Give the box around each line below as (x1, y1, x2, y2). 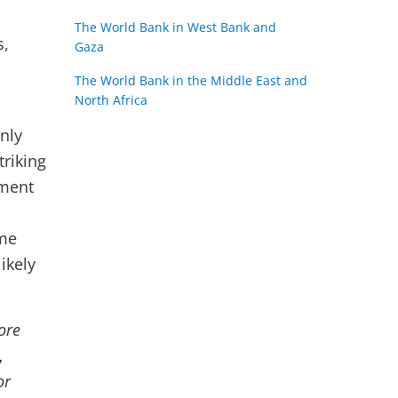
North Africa (74, 92, 147, 108)
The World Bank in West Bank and (74, 19, 276, 36)
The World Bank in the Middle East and (74, 72, 307, 89)
